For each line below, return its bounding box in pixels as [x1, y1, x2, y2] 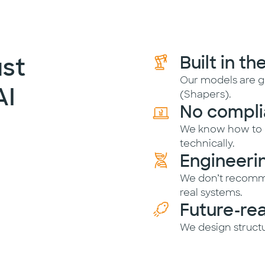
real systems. [180, 186, 243, 199]
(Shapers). [180, 88, 231, 101]
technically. [180, 137, 235, 150]
